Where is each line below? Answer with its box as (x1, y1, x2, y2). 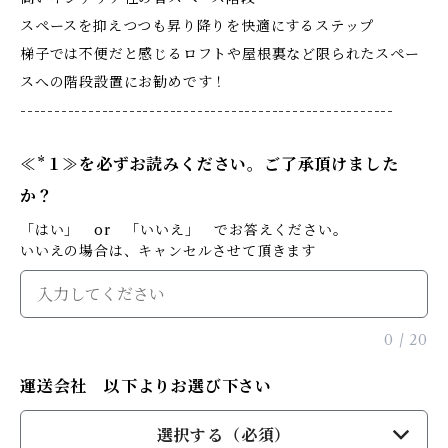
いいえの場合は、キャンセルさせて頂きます (20, 242, 316, 260)
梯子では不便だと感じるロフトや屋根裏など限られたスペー (20, 45, 420, 63)
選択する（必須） (156, 425, 292, 445)
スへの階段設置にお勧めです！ (20, 73, 228, 91)
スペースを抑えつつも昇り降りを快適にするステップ (20, 17, 375, 35)
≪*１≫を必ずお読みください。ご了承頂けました (20, 154, 399, 174)
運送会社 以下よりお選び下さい (20, 376, 272, 396)
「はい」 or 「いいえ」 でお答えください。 (20, 221, 348, 239)
